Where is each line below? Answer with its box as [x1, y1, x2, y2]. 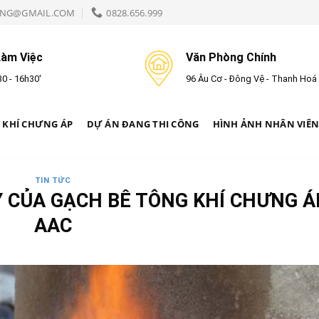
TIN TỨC [34, 176, 71, 185]
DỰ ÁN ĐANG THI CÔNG [86, 117, 199, 130]
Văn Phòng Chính [185, 51, 276, 64]
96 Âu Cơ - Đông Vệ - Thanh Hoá [185, 73, 317, 84]
